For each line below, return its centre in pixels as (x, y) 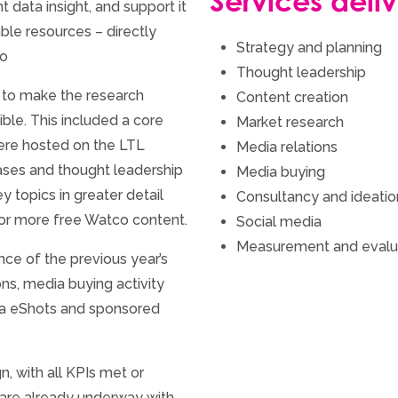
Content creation (292, 97)
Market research (290, 122)
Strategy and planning (309, 48)
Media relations (287, 147)
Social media (279, 222)
